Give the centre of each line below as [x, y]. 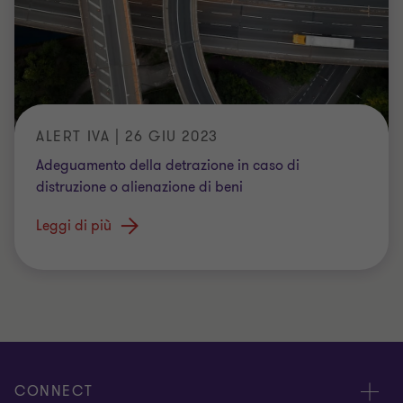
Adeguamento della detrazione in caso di [168, 165]
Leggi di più [74, 225]
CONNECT [54, 391]
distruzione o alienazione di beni [139, 187]
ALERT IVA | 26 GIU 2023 [127, 136]
